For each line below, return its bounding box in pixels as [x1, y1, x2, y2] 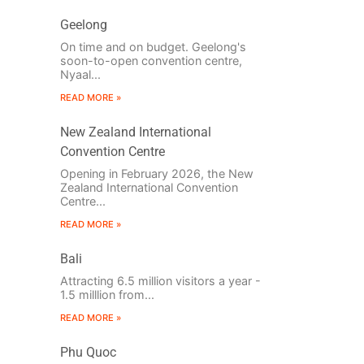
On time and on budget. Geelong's [59, 40, 246, 54]
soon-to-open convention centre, [59, 54, 242, 68]
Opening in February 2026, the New [59, 167, 253, 181]
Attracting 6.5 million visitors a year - [59, 274, 261, 288]
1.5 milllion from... [59, 288, 154, 302]
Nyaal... [59, 67, 101, 82]
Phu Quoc [59, 344, 116, 361]
